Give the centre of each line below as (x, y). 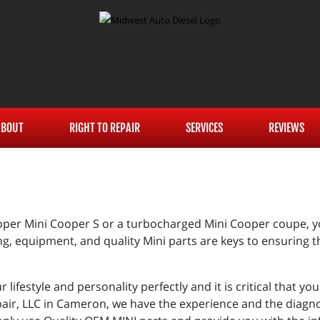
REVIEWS (286, 128)
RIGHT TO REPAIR (104, 128)
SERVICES (204, 128)
